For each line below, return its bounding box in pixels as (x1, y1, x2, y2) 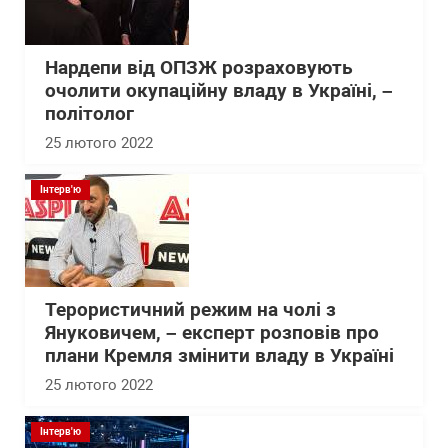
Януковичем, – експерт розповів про (45, 322, 379, 344)
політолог (45, 103, 134, 125)
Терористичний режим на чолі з (45, 299, 336, 321)
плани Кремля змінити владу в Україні (45, 345, 394, 367)
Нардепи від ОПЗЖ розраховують (45, 57, 353, 79)
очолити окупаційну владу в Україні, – (45, 80, 393, 102)
